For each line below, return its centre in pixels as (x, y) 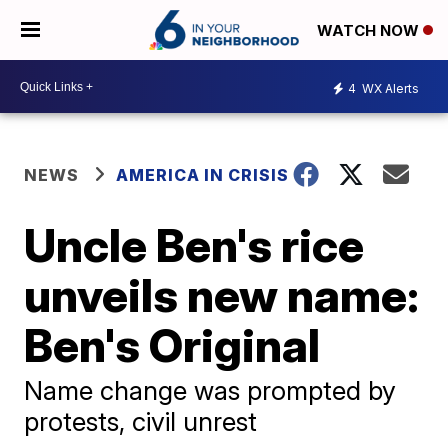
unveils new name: (222, 295)
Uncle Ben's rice (194, 245)
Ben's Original (172, 345)
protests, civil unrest (141, 421)
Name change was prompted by (210, 390)
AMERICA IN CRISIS (203, 175)
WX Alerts (389, 88)
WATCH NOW (370, 31)
